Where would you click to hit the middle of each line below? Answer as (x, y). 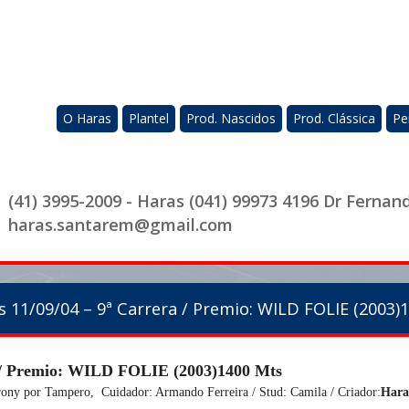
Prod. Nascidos (231, 118)
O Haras (87, 118)
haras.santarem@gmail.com (121, 225)
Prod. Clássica (334, 118)
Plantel (149, 118)
